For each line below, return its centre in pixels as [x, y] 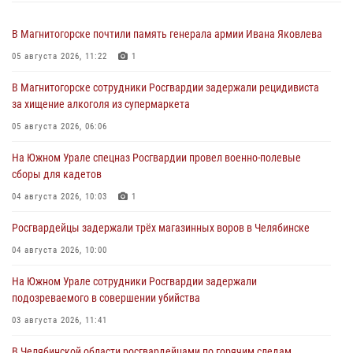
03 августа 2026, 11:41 [59, 321]
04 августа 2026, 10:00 [59, 251]
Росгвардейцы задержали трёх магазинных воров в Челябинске [161, 228]
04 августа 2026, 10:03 [59, 197]
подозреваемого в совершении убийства [106, 298]
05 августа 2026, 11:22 [59, 57]
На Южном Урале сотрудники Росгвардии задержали [134, 282]
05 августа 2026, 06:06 [59, 127]
